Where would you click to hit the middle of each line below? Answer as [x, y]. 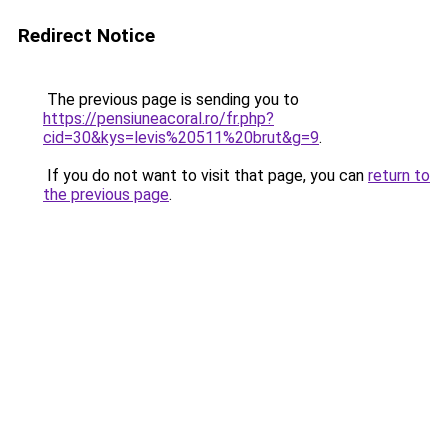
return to [399, 175]
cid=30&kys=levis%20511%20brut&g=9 [181, 137]
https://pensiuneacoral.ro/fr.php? [158, 118]
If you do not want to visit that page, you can [205, 175]
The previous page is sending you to [171, 99]
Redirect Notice [86, 35]
